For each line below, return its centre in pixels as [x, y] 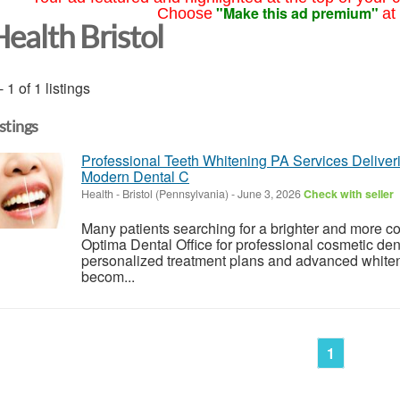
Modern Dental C [135, 176]
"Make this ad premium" [297, 13]
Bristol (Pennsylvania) [175, 193]
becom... [108, 276]
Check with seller [349, 193]
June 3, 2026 [269, 193]
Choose [184, 13]
